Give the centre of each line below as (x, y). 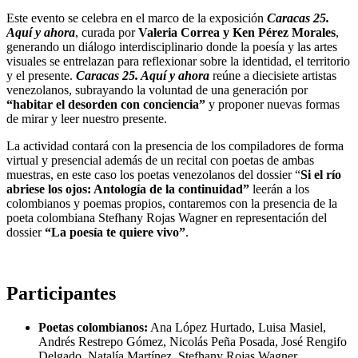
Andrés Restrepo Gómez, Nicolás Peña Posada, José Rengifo (193, 341)
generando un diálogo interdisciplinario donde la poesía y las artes (172, 46)
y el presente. (41, 75)
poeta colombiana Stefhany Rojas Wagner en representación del (167, 217)
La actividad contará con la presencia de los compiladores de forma (175, 145)
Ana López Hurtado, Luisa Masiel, (237, 327)
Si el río (321, 174)
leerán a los (281, 189)
